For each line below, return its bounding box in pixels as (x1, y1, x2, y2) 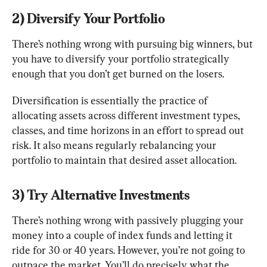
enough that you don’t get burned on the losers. (12, 67, 224, 80)
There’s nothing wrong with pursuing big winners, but (12, 37, 255, 50)
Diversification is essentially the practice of (12, 94, 210, 107)
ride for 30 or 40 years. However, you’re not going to (12, 243, 247, 256)
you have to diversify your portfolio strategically (12, 52, 232, 65)
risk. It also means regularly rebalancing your (12, 138, 219, 151)
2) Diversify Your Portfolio (12, 10, 165, 26)
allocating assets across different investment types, (12, 108, 243, 122)
